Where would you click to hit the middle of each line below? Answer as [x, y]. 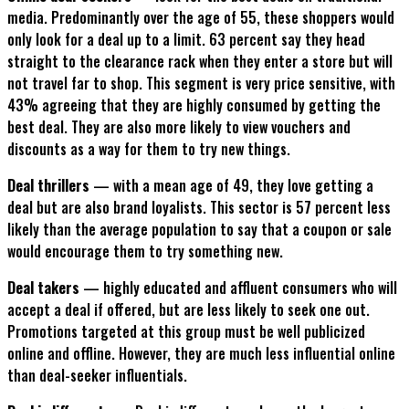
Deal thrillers [48, 186]
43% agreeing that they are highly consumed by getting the [194, 105]
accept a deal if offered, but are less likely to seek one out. [189, 310]
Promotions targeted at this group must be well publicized [186, 332]
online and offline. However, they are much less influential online [201, 354]
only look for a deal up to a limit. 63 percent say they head [186, 40]
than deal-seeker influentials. [97, 376]
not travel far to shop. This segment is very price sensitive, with [201, 84]
